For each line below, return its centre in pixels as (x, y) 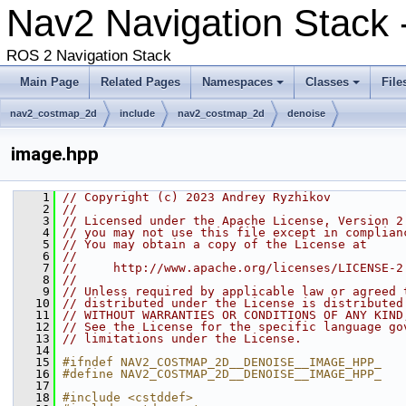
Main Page (49, 82)
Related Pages (140, 82)
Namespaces (237, 82)
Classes (327, 82)
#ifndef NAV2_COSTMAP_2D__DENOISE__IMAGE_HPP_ (222, 362)
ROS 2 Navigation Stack (89, 56)
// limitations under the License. (182, 338)
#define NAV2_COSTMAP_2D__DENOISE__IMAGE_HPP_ (222, 374)
